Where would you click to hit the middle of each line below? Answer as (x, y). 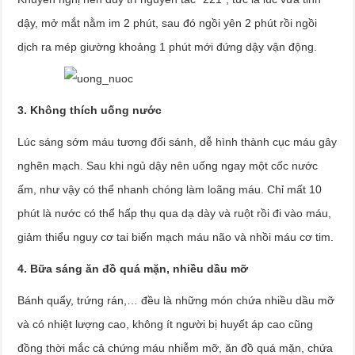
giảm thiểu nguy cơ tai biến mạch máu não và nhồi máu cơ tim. (176, 237)
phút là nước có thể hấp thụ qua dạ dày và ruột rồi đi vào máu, (175, 213)
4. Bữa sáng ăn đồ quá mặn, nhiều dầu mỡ (133, 269)
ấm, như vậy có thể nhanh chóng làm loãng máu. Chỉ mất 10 (170, 189)
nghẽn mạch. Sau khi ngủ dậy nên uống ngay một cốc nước (168, 166)
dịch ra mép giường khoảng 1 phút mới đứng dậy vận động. (168, 47)
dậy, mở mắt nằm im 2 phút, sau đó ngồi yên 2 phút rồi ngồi (168, 23)
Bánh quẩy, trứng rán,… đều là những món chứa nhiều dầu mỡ (176, 300)
